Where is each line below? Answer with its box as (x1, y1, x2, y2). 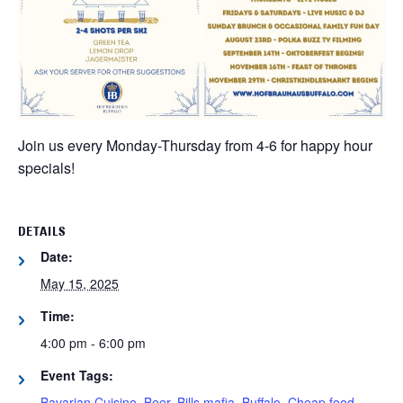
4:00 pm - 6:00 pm (40, 334, 146, 353)
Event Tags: (40, 366, 113, 385)
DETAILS (18, 226, 66, 240)
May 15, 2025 (40, 274, 119, 293)
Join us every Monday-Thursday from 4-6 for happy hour (18, 135, 372, 157)
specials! (18, 157, 75, 179)
